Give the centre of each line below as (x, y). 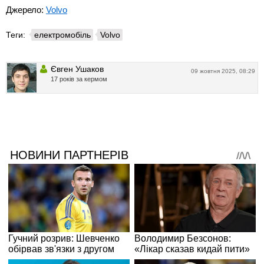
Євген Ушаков (77, 69)
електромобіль (62, 34)
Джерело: (26, 9)
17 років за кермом (79, 79)
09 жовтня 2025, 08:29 (223, 71)
